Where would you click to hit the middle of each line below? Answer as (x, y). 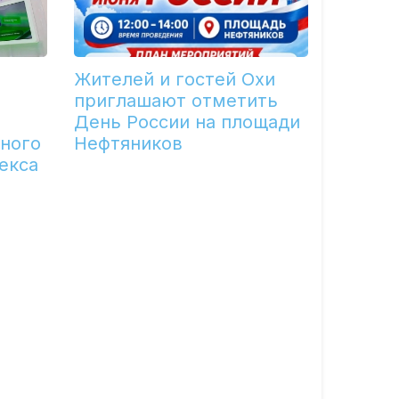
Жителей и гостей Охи (175, 80)
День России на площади (187, 122)
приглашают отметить (176, 101)
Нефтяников (129, 144)
